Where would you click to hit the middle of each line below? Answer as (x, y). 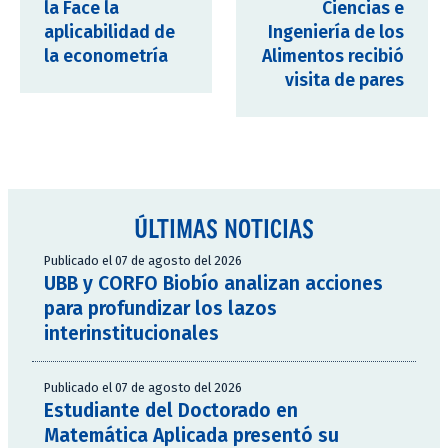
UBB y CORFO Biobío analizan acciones (213, 283)
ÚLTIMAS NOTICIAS (224, 227)
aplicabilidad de (109, 32)
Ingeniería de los (336, 32)
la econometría (106, 56)
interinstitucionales (131, 333)
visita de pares (344, 80)
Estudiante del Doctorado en (171, 410)
